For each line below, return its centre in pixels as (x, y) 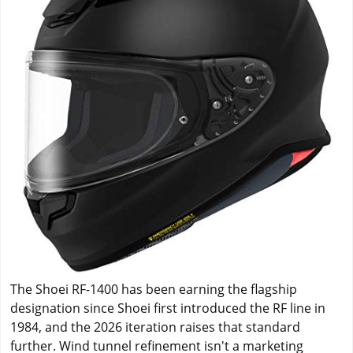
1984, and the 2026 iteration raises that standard (155, 327)
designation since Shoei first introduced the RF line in (168, 308)
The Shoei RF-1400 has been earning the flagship (154, 290)
